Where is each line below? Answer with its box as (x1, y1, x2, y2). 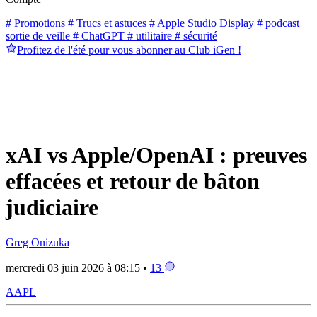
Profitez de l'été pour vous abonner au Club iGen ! (17, 43, 241, 56)
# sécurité (172, 29, 217, 42)
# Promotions (6, 16, 65, 29)
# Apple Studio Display (146, 16, 254, 29)
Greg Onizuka (6, 236, 69, 248)
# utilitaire (125, 29, 172, 42)
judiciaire (6, 195, 98, 221)
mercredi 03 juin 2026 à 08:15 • (6, 261, 150, 274)
